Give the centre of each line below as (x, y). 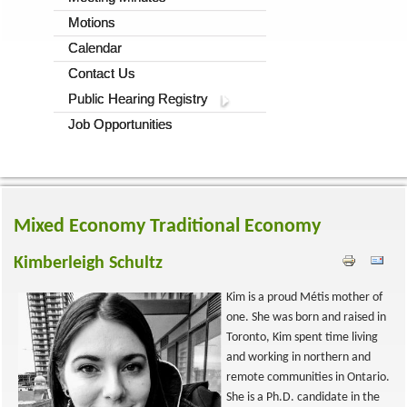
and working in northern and (298, 357)
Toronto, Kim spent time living (302, 338)
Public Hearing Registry (138, 99)
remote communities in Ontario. (308, 377)
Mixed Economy (82, 227)
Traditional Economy (235, 227)
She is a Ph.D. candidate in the (303, 397)
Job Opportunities (120, 124)
